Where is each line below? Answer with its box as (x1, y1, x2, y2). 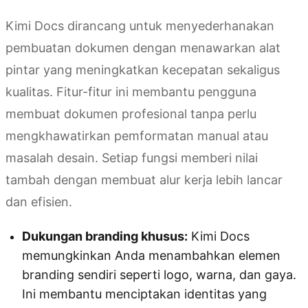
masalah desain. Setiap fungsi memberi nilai (5, 150, 258, 165)
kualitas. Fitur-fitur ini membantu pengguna (5, 84, 256, 99)
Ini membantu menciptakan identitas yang (22, 286, 267, 301)
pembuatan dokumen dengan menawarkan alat (5, 40, 280, 55)
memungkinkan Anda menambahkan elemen (22, 247, 280, 263)
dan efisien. (5, 194, 72, 209)
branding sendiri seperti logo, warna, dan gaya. (22, 267, 296, 282)
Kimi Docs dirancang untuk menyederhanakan (5, 18, 274, 33)
